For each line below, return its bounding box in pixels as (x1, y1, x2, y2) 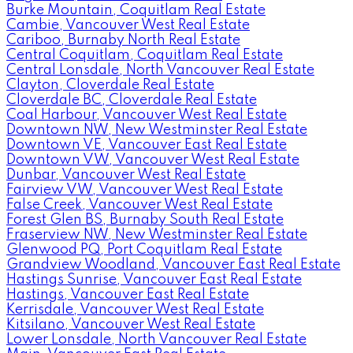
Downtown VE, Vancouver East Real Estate (6, 137, 287, 152)
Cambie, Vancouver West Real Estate (6, 17, 250, 32)
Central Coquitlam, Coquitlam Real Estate (6, 47, 283, 62)
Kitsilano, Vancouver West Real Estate (6, 317, 255, 332)
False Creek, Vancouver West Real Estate (6, 197, 273, 212)
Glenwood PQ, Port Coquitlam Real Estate (6, 242, 282, 257)
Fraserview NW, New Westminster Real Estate (6, 227, 307, 242)
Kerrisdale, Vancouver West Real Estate (6, 302, 264, 317)
